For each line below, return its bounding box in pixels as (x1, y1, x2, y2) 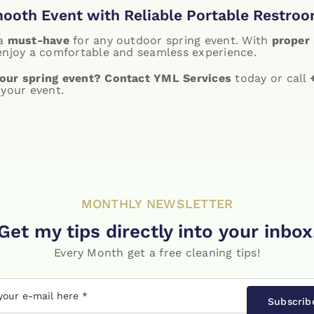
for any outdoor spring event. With (69, 34, 272, 47)
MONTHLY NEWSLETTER (81, 196, 233, 211)
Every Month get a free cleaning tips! (54, 246, 260, 259)
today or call (231, 71, 310, 85)
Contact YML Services (104, 71, 232, 85)
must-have (7, 34, 69, 47)
